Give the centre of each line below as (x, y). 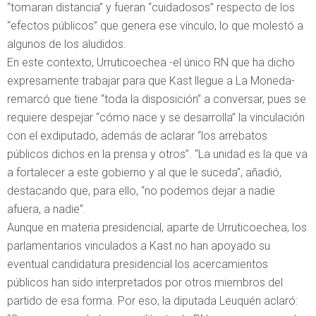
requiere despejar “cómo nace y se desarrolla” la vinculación (156, 117)
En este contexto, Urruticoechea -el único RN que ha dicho (151, 62)
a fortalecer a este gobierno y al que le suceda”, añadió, (144, 172)
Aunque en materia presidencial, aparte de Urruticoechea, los (157, 227)
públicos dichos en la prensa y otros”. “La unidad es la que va (157, 154)
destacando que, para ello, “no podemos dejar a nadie (141, 190)
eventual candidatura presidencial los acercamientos (138, 264)
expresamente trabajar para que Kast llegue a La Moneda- (151, 80)
